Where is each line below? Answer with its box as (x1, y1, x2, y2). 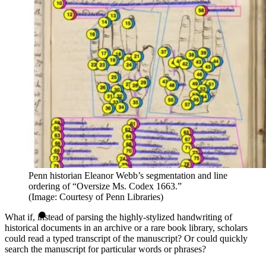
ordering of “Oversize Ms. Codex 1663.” (28, 180, 182, 191)
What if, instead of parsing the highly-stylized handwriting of (5, 211, 232, 222)
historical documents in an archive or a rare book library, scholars (5, 222, 248, 233)
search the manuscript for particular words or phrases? (5, 243, 206, 254)
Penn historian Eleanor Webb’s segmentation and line (28, 170, 227, 180)
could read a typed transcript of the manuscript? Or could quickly (5, 233, 248, 243)
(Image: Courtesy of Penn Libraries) (28, 191, 163, 202)
